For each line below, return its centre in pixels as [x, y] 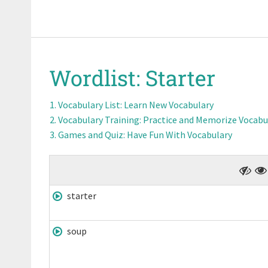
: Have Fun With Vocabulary [178, 135]
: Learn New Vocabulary [167, 105]
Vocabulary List [89, 105]
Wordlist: [97, 78]
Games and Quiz [91, 135]
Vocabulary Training [99, 120]
